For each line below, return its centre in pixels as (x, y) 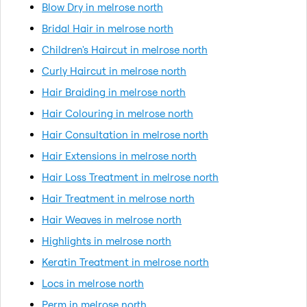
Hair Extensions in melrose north (119, 156)
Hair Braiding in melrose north (114, 92)
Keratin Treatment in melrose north (125, 262)
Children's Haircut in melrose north (125, 49)
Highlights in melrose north (107, 241)
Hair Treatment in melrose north (118, 198)
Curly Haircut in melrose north (114, 71)
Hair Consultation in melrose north (125, 134)
